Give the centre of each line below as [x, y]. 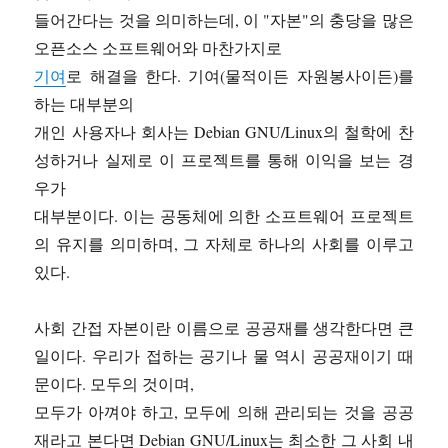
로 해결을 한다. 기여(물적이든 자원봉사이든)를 [240, 76]
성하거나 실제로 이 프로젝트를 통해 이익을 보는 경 [224, 160]
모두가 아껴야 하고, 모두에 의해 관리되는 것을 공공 [224, 412]
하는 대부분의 [84, 104]
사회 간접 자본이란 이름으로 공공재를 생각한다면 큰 [224, 328]
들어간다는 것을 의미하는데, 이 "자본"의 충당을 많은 [224, 20]
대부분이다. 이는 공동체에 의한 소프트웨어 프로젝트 [224, 216]
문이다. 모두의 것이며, [114, 384]
